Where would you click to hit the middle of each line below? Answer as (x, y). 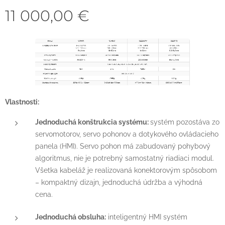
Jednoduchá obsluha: (71, 216)
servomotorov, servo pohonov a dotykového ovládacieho (127, 134)
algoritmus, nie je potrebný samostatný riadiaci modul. (125, 158)
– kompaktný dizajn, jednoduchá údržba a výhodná (119, 182)
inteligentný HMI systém (147, 216)
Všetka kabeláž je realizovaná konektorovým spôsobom (126, 170)
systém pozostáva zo (185, 122)
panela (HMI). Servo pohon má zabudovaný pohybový (123, 146)
